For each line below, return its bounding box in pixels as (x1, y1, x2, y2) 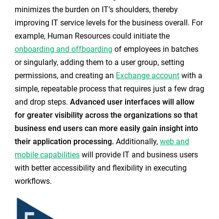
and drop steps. (14, 97, 70, 107)
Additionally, (115, 137, 160, 147)
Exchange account (115, 71, 179, 81)
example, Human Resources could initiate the (14, 31, 170, 41)
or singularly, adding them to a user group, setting (14, 58, 184, 67)
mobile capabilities (14, 150, 80, 160)
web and (159, 137, 189, 147)
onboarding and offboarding (14, 44, 112, 54)
